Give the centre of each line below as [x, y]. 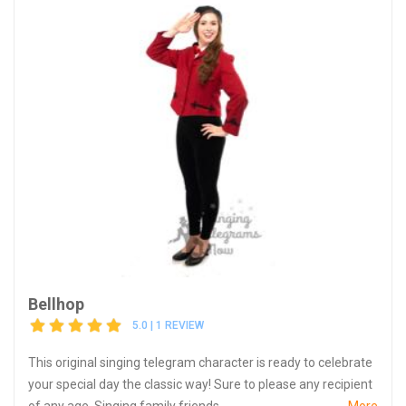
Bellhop [56, 304]
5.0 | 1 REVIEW [168, 326]
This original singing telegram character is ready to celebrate [200, 362]
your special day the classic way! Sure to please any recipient [200, 384]
